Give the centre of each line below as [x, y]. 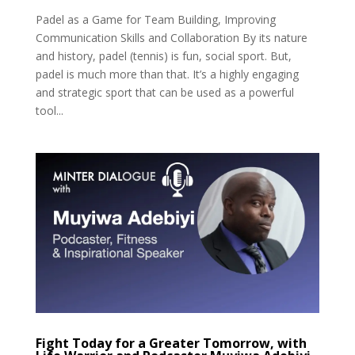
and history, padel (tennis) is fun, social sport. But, [163, 55]
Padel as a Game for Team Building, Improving [155, 19]
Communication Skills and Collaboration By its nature [171, 37]
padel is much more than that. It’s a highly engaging [167, 74]
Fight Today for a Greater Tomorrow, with [171, 344]
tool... [49, 110]
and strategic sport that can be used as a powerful [164, 92]
